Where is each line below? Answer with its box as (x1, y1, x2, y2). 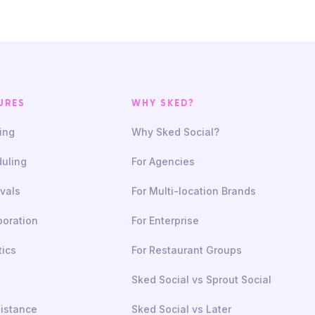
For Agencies (131, 155, 195, 167)
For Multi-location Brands (131, 184, 256, 197)
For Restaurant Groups (131, 243, 242, 256)
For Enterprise (131, 214, 199, 226)
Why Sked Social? (131, 125, 219, 138)
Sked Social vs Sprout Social (131, 273, 271, 285)
